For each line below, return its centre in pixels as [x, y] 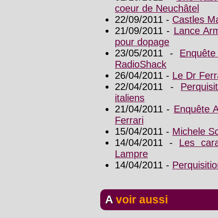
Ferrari [129, 120]
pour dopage [142, 42]
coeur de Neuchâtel [157, 9]
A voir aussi [140, 200]
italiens [130, 98]
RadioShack [141, 64]
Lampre [131, 154]
